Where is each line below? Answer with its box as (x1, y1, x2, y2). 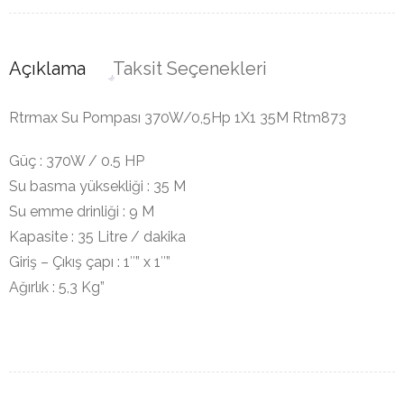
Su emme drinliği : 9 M (9, 203, 154, 220)
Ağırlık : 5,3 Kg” (9, 279, 105, 296)
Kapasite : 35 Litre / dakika (9, 228, 186, 245)
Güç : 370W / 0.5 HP (9, 152, 144, 170)
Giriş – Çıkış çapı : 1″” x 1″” (9, 253, 170, 271)
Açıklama (9, 58, 86, 79)
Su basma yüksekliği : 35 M (9, 178, 186, 195)
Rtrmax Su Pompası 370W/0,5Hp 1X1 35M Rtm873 (9, 109, 346, 126)
